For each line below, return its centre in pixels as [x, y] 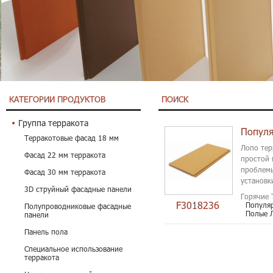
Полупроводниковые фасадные [78, 206]
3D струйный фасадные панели [78, 189]
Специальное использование [73, 249]
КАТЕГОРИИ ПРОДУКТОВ [57, 99]
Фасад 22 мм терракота [65, 155]
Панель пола [46, 232]
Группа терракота [53, 123]
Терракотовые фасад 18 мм [72, 138]
